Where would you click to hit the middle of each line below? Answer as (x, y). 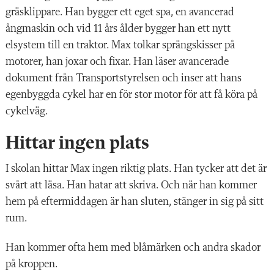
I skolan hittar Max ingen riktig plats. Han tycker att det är (136, 168)
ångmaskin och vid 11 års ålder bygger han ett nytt (118, 28)
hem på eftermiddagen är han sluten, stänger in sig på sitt (135, 202)
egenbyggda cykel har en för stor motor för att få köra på (131, 94)
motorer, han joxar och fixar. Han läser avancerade (117, 61)
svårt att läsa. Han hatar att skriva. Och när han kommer (131, 185)
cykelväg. (27, 111)
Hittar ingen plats (77, 143)
